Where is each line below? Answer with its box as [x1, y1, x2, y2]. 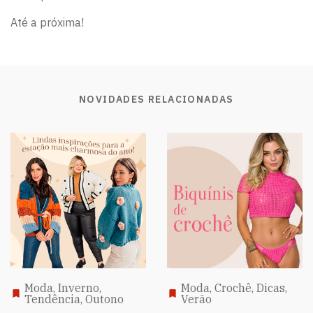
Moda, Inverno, [24, 280, 101, 295]
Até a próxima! [10, 15, 84, 29]
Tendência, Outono [24, 291, 124, 306]
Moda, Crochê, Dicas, [181, 280, 287, 295]
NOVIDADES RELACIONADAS [79, 92, 234, 105]
